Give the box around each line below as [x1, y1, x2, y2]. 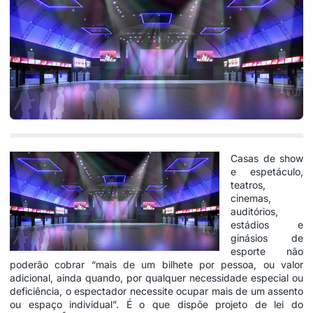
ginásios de [231, 231, 303, 244]
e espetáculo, [231, 165, 303, 177]
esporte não [231, 245, 303, 257]
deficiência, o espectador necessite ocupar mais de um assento [10, 284, 303, 297]
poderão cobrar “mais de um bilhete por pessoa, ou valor [10, 258, 303, 270]
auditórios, [231, 205, 278, 217]
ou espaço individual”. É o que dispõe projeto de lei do [10, 298, 303, 310]
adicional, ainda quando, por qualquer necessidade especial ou [10, 271, 303, 284]
